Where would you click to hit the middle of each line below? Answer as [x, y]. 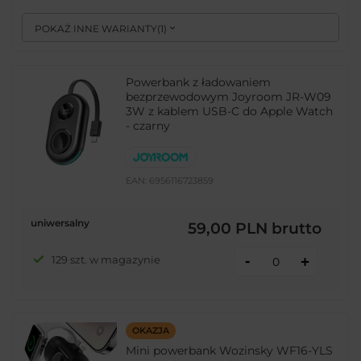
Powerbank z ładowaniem [199, 82]
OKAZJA [150, 331]
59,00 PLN [228, 228]
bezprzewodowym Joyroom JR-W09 [229, 96]
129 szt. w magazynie [106, 259]
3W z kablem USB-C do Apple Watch [230, 111]
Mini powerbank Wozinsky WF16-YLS [230, 351]
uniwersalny [60, 223]
